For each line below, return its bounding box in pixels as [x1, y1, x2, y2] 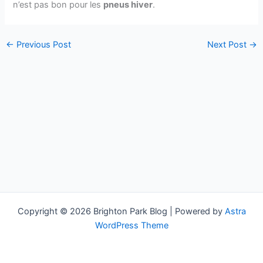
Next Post [207, 39, 249, 50]
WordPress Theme [95, 220, 168, 231]
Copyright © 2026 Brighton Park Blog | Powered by [17, 206, 225, 217]
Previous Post [14, 39, 71, 50]
